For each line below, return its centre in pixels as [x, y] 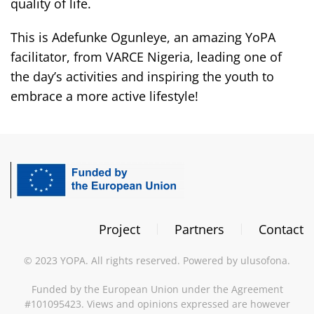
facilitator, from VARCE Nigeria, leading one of [146, 57]
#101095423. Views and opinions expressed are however [157, 304]
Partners [199, 229]
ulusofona [264, 260]
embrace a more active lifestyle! [104, 96]
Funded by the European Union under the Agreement [157, 289]
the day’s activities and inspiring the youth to [142, 76]
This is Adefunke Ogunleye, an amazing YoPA [143, 37]
